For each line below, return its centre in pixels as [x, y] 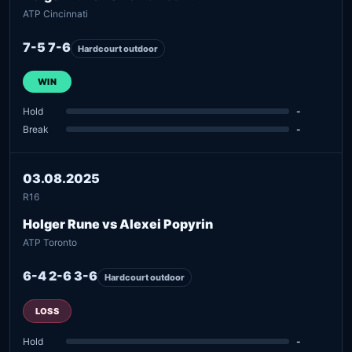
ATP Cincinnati [55, 13]
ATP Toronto [50, 242]
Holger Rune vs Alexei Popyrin [118, 224]
